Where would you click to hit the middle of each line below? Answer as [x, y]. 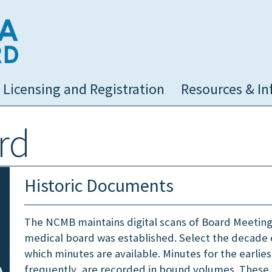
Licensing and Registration [83, 89]
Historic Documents [99, 185]
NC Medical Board [57, 26]
